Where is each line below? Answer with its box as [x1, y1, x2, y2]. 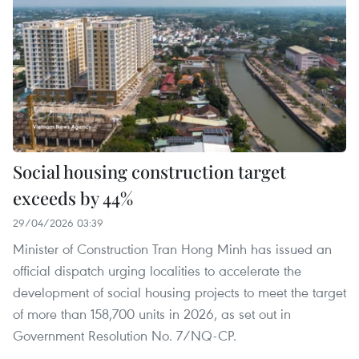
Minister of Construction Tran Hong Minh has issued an [13, 240, 332, 259]
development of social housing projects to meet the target [13, 283, 346, 302]
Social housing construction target [13, 159, 286, 184]
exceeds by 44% [13, 186, 133, 211]
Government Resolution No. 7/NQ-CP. [13, 326, 236, 345]
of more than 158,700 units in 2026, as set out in [13, 305, 291, 324]
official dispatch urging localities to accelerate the [13, 261, 301, 280]
